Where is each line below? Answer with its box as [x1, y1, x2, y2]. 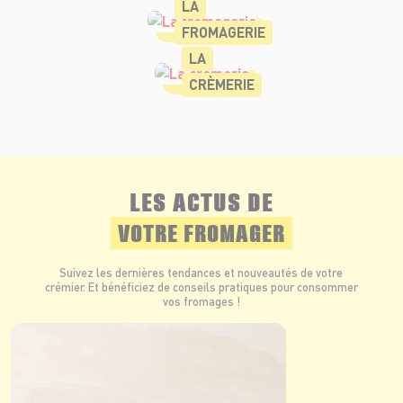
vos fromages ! [162, 294, 240, 309]
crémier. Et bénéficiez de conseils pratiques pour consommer [44, 280, 358, 295]
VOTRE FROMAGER [117, 216, 285, 246]
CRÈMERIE [188, 74, 255, 94]
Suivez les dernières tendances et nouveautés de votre [59, 265, 344, 281]
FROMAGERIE [181, 22, 265, 41]
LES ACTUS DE [129, 184, 273, 216]
